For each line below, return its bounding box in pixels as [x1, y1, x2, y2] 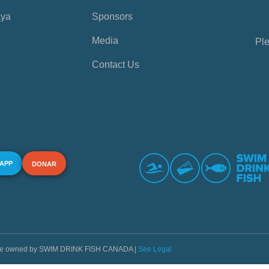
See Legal [138, 245, 172, 254]
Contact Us [91, 59, 139, 70]
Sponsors [91, 11, 133, 22]
